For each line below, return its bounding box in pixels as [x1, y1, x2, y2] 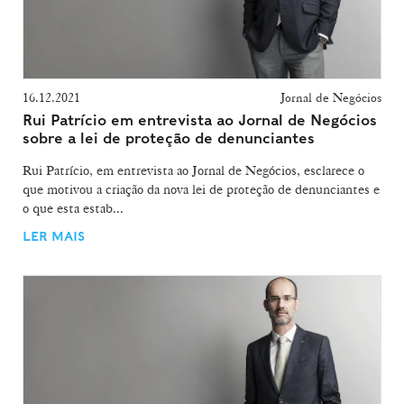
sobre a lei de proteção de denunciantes [23, 129, 315, 147]
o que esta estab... [23, 199, 124, 216]
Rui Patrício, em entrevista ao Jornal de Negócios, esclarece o [23, 161, 364, 179]
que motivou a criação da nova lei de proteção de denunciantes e [23, 180, 380, 197]
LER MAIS [23, 229, 85, 244]
